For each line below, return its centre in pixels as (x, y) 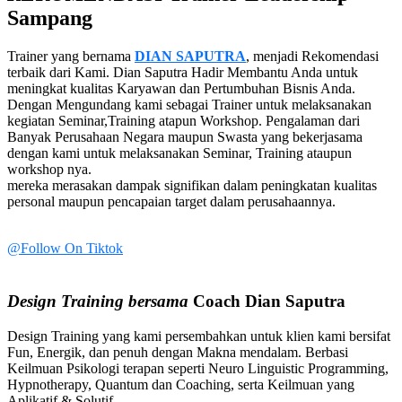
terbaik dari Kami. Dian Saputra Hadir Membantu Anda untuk (183, 73)
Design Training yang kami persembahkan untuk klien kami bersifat (199, 336)
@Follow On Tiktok (65, 249)
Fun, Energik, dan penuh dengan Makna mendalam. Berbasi (178, 352)
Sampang (50, 18)
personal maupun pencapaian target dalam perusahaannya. (173, 202)
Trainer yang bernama (69, 57)
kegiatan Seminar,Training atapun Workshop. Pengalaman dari (184, 121)
